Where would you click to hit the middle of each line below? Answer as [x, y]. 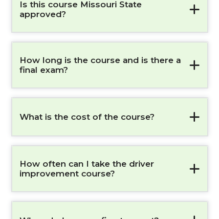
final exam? [44, 70]
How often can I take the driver [87, 164]
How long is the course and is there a [100, 60]
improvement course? [67, 174]
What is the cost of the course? [87, 117]
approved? [43, 14]
